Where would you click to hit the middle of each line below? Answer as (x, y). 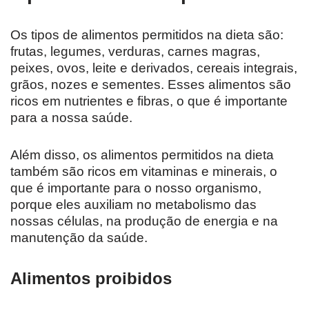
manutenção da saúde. (79, 238)
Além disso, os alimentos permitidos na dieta (142, 155)
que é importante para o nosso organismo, (136, 188)
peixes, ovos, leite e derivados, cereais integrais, (154, 68)
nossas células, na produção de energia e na (144, 221)
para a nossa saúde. (71, 118)
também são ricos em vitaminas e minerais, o (144, 172)
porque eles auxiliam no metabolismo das (133, 205)
